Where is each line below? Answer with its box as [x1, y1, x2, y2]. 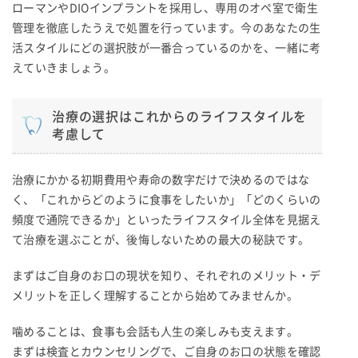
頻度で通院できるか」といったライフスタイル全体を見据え [12, 213, 321, 225]
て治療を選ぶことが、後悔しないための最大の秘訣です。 [12, 233, 310, 245]
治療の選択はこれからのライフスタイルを [52, 109, 308, 123]
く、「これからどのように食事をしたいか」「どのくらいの [12, 193, 321, 205]
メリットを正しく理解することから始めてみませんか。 [12, 289, 298, 301]
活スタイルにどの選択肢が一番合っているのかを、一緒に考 [12, 42, 321, 54]
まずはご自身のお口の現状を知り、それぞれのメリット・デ [12, 269, 321, 281]
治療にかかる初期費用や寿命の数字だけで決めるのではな [12, 173, 310, 185]
